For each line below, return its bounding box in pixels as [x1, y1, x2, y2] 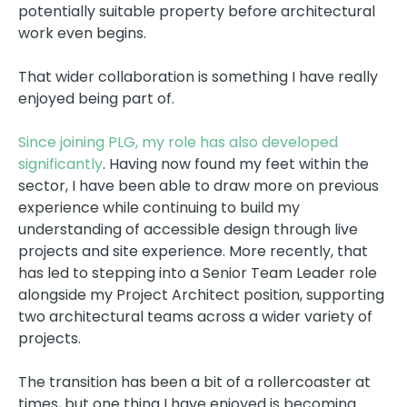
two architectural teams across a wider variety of [18, 305, 372, 327]
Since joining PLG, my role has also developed [18, 131, 338, 153]
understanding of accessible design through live [18, 218, 358, 240]
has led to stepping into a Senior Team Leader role [18, 262, 377, 283]
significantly [18, 153, 103, 174]
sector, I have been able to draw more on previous [18, 174, 379, 196]
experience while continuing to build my [18, 196, 300, 218]
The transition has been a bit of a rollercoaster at [18, 371, 371, 392]
